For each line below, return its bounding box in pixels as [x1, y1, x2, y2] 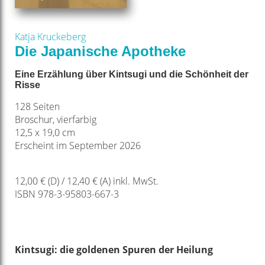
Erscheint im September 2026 [14, 139, 141, 153]
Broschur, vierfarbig [14, 113, 96, 127]
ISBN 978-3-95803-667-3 [14, 188, 119, 201]
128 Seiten [14, 100, 60, 114]
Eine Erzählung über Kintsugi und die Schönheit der [14, 69, 248, 80]
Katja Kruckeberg [14, 30, 86, 43]
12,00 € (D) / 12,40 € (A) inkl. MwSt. [14, 174, 159, 188]
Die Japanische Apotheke [14, 43, 186, 59]
